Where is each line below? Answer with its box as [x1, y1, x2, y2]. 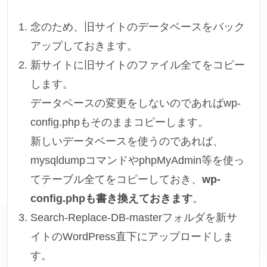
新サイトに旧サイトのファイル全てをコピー [30, 59, 245, 72]
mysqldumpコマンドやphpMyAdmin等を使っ [30, 154, 244, 167]
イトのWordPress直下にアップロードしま [30, 231, 234, 243]
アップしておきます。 [30, 40, 138, 52]
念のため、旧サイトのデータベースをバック [30, 21, 245, 33]
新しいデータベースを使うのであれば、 [30, 135, 223, 148]
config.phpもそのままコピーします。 [30, 116, 209, 129]
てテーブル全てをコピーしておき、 [30, 173, 202, 186]
